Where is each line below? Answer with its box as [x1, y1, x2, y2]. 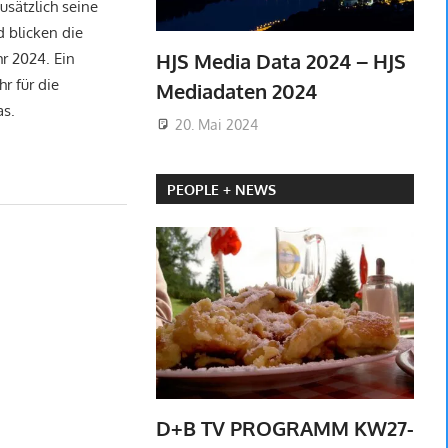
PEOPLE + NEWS [166, 180, 276, 198]
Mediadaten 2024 [155, 77, 317, 104]
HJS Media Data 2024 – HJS [155, 47, 406, 74]
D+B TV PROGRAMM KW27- [155, 415, 414, 442]
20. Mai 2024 [174, 115, 258, 133]
